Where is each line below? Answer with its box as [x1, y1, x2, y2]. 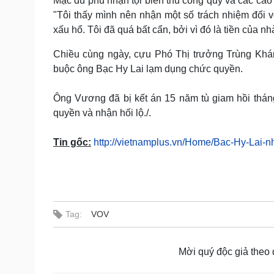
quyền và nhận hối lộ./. [53, 108, 151, 118]
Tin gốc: [53, 137, 91, 147]
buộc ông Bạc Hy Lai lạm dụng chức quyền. [53, 64, 243, 74]
